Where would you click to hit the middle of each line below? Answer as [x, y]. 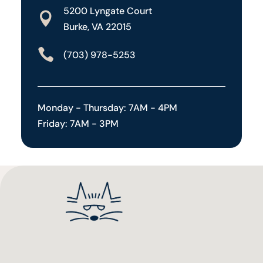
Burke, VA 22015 [97, 27]
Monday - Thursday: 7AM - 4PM [107, 108]
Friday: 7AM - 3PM [78, 124]
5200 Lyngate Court [107, 11]
